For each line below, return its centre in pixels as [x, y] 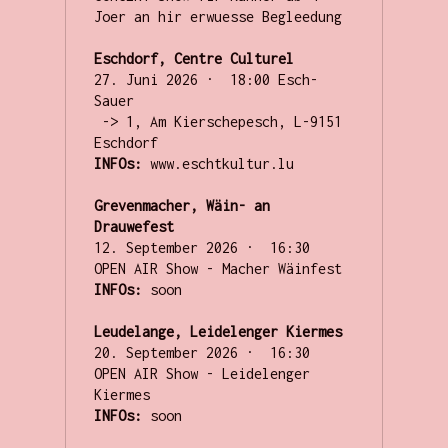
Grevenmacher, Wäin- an [181, 205]
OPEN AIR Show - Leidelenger [201, 373]
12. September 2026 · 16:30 [205, 247]
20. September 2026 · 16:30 [205, 352]
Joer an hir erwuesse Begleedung [221, 16]
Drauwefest [133, 226]
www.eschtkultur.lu [217, 163]
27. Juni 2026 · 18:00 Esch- [205, 79]
